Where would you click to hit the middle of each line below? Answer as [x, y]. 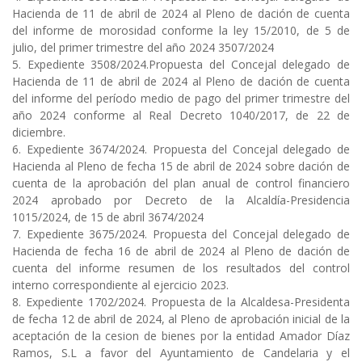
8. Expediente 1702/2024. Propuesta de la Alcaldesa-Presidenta [181, 302]
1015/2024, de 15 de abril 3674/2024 [108, 217]
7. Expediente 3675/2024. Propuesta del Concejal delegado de [181, 234]
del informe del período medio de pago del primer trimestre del [181, 99]
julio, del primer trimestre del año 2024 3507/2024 [143, 48]
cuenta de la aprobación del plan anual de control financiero [181, 183]
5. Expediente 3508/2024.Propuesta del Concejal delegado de [181, 65]
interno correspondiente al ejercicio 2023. [120, 285]
